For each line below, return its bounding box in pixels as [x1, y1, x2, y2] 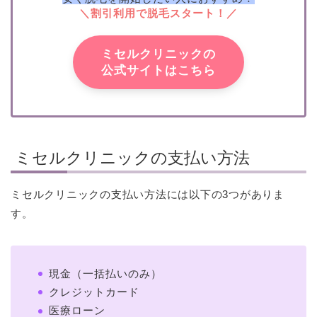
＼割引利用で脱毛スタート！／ [79, 6, 238, 19]
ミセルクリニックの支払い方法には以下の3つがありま [11, 188, 284, 200]
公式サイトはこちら [101, 63, 216, 77]
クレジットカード [49, 285, 139, 298]
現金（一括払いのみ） [49, 267, 162, 279]
